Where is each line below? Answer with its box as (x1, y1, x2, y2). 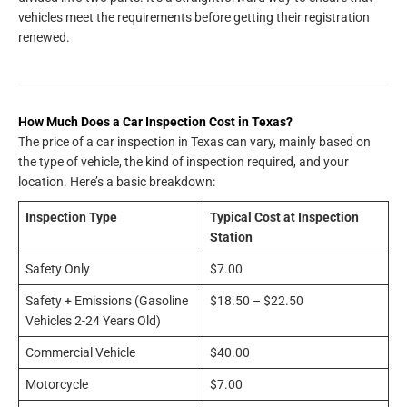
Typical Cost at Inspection (209, 209, 359, 224)
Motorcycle (25, 376, 88, 392)
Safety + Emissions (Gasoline (25, 293, 188, 308)
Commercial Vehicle (25, 344, 135, 360)
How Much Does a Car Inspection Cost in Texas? (18, 114, 293, 129)
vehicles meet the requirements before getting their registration (18, 9, 370, 25)
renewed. (18, 29, 70, 45)
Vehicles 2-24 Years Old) (25, 313, 161, 328)
